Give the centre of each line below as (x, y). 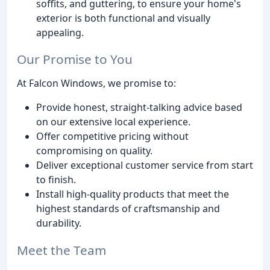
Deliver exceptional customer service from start (145, 165)
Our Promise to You (75, 59)
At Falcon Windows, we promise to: (96, 83)
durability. (59, 223)
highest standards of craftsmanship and (128, 209)
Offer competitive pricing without (112, 137)
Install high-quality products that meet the (133, 194)
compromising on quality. (94, 151)
